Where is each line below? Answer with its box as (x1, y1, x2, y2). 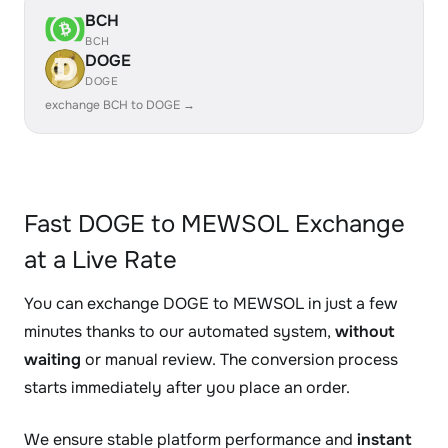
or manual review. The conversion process (81, 349, 398, 370)
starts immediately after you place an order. (24, 377, 350, 398)
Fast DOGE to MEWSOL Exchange (24, 209, 405, 239)
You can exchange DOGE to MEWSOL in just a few (24, 293, 397, 314)
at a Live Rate (24, 245, 177, 275)
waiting (24, 349, 81, 370)
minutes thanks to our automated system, (24, 321, 335, 342)
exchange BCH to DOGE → (45, 97, 195, 113)
